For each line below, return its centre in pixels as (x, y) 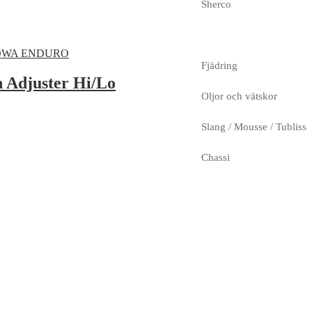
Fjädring (219, 65)
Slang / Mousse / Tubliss (253, 126)
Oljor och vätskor (239, 96)
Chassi (215, 157)
